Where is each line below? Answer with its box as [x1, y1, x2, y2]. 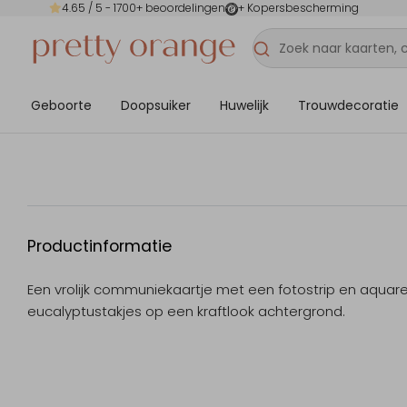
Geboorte [31, 95, 92, 114]
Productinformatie [27, 235, 172, 258]
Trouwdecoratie [298, 95, 399, 114]
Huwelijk [220, 95, 269, 114]
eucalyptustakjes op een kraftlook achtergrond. [27, 302, 345, 322]
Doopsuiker [121, 95, 191, 114]
